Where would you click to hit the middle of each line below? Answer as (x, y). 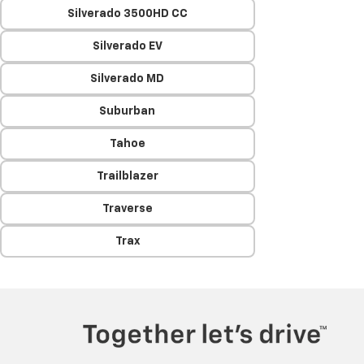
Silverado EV (127, 46)
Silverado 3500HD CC (127, 14)
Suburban (128, 111)
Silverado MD (128, 79)
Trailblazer (127, 176)
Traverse (127, 209)
